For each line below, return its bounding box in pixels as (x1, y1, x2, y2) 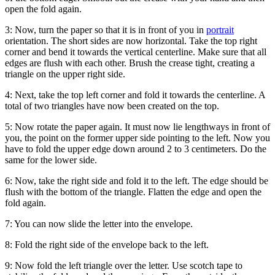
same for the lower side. (5, 155, 97, 166)
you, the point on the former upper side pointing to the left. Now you (5, 133, 270, 144)
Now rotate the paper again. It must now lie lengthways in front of (15, 122, 270, 133)
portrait (206, 25, 234, 36)
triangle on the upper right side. (5, 69, 125, 80)
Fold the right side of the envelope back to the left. (12, 239, 209, 250)
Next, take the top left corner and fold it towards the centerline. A (15, 90, 265, 101)
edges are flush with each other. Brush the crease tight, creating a (5, 58, 255, 69)
